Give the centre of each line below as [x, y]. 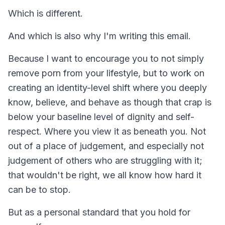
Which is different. [45, 13]
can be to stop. [39, 189]
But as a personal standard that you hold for [99, 212]
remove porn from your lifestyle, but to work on [106, 73]
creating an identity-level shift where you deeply [107, 87]
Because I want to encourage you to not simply [106, 58]
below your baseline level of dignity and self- [101, 117]
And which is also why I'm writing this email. [99, 36]
